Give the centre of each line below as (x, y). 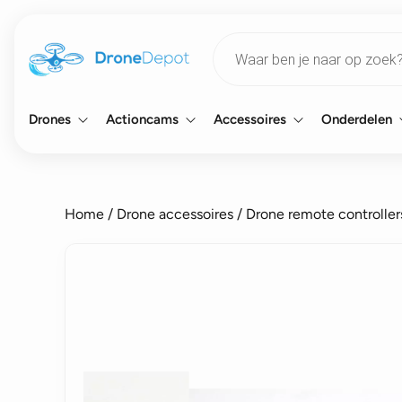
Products (240, 38)
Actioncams (142, 119)
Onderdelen (357, 119)
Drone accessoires (175, 214)
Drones (50, 119)
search (233, 52)
